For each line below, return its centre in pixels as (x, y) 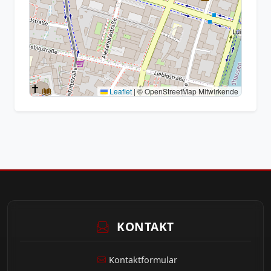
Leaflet (120, 91)
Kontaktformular (143, 260)
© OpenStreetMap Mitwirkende (187, 91)
